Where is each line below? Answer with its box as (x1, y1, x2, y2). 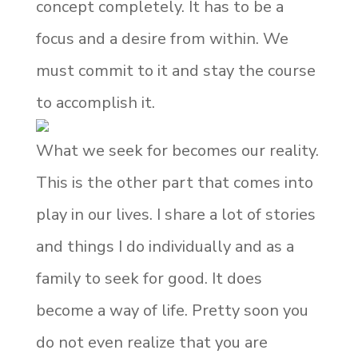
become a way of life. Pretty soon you (35, 300, 308, 321)
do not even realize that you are (35, 332, 268, 353)
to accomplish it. (35, 92, 155, 113)
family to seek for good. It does (35, 268, 262, 289)
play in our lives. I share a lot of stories (35, 204, 316, 225)
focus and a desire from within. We (35, 28, 288, 50)
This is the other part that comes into (35, 172, 313, 193)
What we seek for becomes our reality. (35, 140, 319, 161)
